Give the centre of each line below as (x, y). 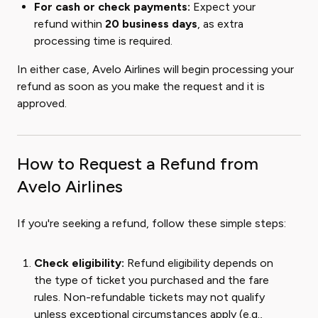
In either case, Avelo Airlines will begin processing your (155, 70)
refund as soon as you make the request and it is (141, 87)
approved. (42, 104)
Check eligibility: (79, 263)
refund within (70, 24)
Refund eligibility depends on (199, 263)
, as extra (220, 24)
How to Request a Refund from (138, 164)
